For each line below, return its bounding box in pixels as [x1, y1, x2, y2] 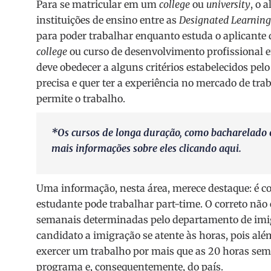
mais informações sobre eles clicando [51, 142, 219, 155]
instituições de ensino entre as [36, 14, 179, 27]
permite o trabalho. [36, 93, 125, 105]
